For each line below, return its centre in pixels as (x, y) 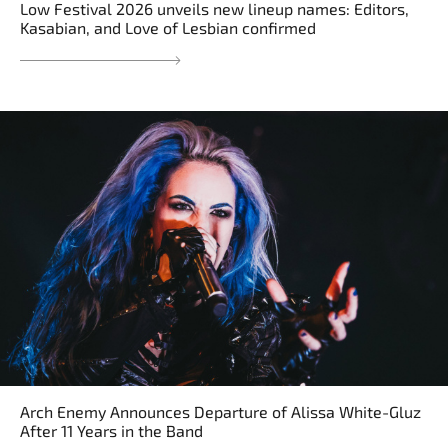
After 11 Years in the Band (111, 431)
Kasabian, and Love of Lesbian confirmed (168, 28)
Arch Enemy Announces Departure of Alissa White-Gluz (220, 412)
